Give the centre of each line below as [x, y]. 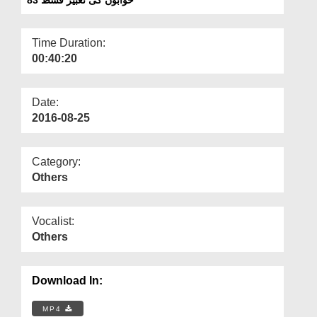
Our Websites [44, 33]
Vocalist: [53, 221]
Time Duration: [69, 42]
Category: [56, 161]
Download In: [67, 280]
